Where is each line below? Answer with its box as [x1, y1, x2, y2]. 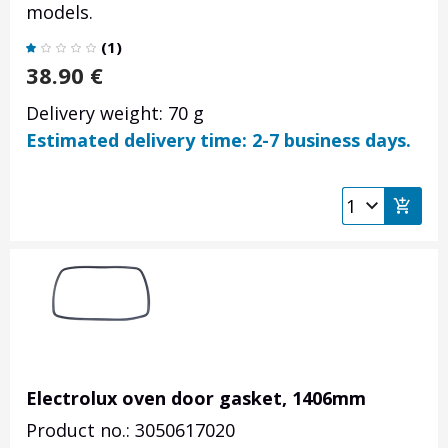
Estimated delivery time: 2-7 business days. [26, 128, 411, 153]
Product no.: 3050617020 [26, 418, 235, 443]
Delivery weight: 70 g [26, 101, 204, 126]
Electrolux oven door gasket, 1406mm [26, 386, 366, 411]
